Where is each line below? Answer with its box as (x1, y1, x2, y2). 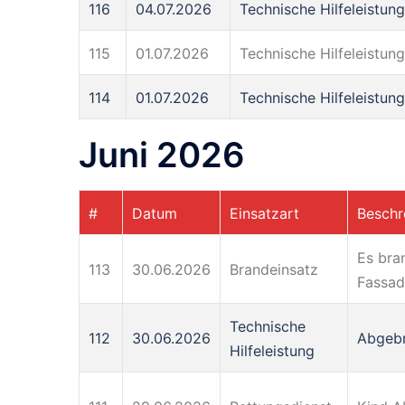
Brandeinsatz (230, 259, 318, 278)
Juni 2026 (79, 134, 245, 175)
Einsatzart (230, 203, 299, 222)
